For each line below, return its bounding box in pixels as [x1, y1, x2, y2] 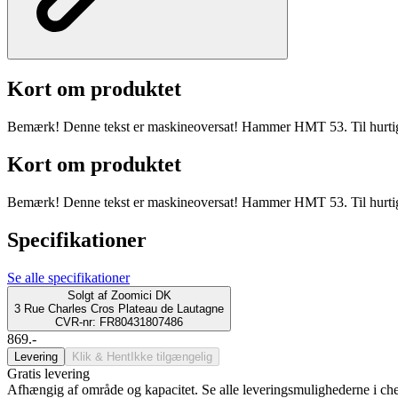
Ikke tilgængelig [131, 349, 212, 363]
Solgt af [67, 288, 107, 302]
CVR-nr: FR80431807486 [55, 314, 183, 329]
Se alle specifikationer [7, 269, 130, 285]
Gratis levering [7, 365, 90, 381]
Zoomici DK [110, 288, 171, 302]
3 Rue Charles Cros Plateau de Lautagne [14, 301, 224, 315]
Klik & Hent [72, 349, 131, 363]
